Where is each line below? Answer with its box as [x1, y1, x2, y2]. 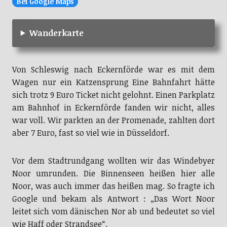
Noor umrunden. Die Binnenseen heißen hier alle [12, 167, 215, 179]
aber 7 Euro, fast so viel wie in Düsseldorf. [12, 127, 169, 138]
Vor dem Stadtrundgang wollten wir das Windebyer [12, 155, 215, 166]
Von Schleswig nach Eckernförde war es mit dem [12, 63, 215, 75]
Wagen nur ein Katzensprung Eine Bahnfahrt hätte [12, 76, 215, 88]
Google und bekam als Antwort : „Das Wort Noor [12, 193, 215, 204]
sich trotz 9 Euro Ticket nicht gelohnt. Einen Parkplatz [12, 89, 215, 100]
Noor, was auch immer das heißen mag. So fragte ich [12, 180, 215, 192]
